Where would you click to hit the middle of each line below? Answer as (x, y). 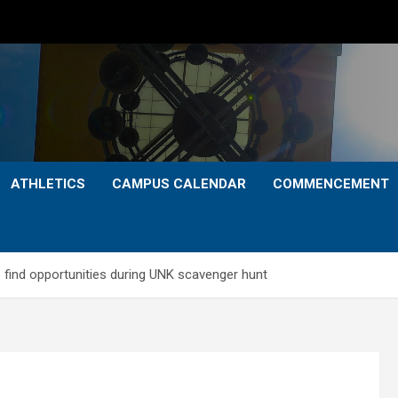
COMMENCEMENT (331, 184)
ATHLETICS (48, 184)
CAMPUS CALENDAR (179, 184)
